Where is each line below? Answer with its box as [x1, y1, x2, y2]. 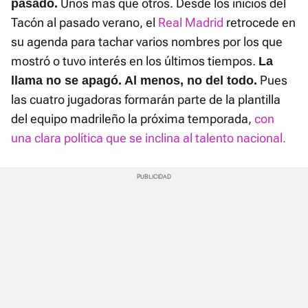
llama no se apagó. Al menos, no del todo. [11, 74, 257, 88]
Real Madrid [158, 15, 223, 30]
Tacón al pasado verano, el [11, 15, 158, 30]
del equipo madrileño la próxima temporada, [11, 111, 254, 126]
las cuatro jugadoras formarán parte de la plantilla [11, 92, 280, 107]
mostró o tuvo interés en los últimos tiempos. [11, 54, 258, 69]
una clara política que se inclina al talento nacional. [11, 131, 286, 146]
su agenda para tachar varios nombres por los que [11, 34, 283, 49]
